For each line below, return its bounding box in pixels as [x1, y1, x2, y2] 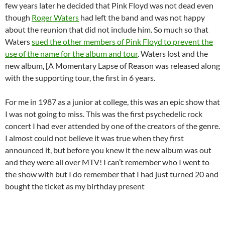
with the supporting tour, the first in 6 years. [5, 73, 155, 83]
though [5, 13, 32, 23]
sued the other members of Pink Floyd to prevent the [32, 37, 213, 47]
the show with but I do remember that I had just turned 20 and [5, 169, 218, 179]
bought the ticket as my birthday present [5, 181, 145, 191]
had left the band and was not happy [79, 13, 205, 23]
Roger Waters [32, 13, 79, 23]
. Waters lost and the [138, 49, 208, 59]
